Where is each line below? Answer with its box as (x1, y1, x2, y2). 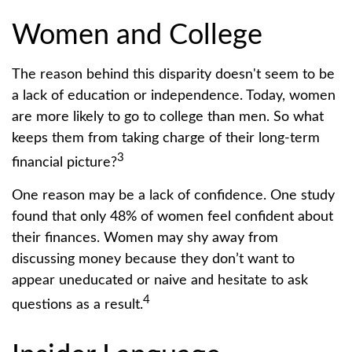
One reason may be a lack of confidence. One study (12, 188, 335, 203)
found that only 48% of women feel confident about (12, 209, 333, 224)
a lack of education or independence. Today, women (12, 88, 335, 103)
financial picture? (12, 155, 117, 170)
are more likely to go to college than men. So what (12, 109, 324, 124)
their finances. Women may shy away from (12, 230, 278, 245)
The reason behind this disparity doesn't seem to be (12, 67, 335, 82)
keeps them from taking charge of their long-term (12, 130, 320, 145)
